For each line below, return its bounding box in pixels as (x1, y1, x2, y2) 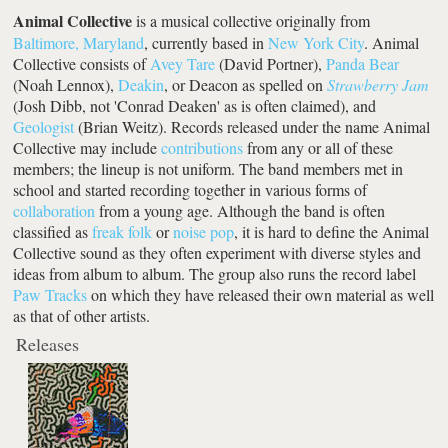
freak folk (92, 220, 153, 242)
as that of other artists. (13, 304, 151, 326)
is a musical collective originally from (132, 9, 371, 31)
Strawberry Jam (327, 73, 430, 95)
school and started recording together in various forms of (13, 178, 368, 200)
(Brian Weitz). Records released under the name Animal (74, 115, 431, 137)
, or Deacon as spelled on (164, 73, 328, 95)
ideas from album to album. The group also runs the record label (13, 262, 417, 284)
